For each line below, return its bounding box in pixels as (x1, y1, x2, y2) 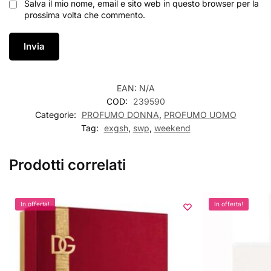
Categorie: (34, 109, 79, 120)
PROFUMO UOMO (163, 109, 237, 120)
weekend (154, 122, 191, 133)
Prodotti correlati (9, 155, 126, 174)
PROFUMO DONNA (81, 109, 159, 120)
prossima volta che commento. (24, 10, 145, 21)
